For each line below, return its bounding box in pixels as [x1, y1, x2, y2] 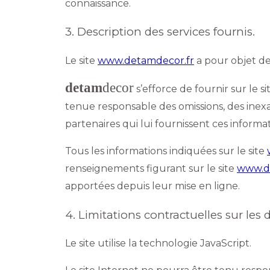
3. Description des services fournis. [65, 25, 255, 39]
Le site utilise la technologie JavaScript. [65, 237, 251, 250]
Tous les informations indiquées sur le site [65, 145, 267, 157]
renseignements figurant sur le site [65, 162, 237, 174]
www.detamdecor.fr [98, 54, 194, 66]
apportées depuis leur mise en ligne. [65, 180, 240, 192]
